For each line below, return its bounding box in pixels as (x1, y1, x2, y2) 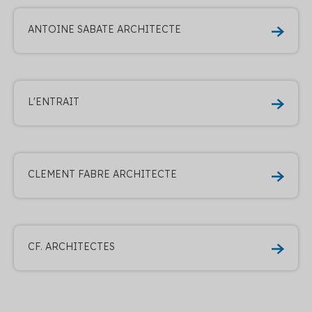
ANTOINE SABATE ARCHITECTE (28, 22, 181, 36)
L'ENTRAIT (28, 95, 79, 108)
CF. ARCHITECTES (28, 240, 115, 253)
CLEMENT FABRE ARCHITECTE (28, 167, 177, 180)
